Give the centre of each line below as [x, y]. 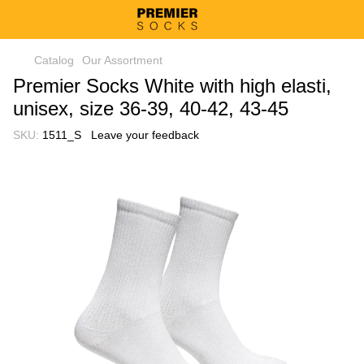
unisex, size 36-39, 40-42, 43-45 [151, 108]
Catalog [54, 60]
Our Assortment [122, 60]
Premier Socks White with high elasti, [172, 86]
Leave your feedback [145, 135]
